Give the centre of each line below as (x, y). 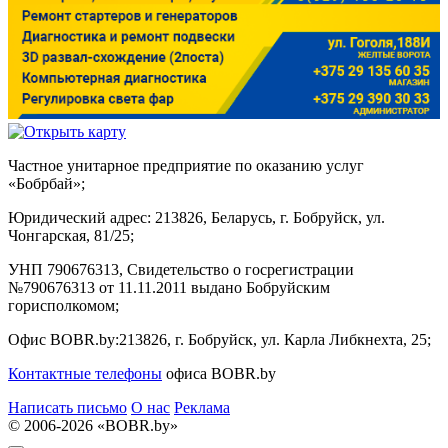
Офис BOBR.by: (63, 340)
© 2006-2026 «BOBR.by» (93, 426)
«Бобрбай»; (46, 184)
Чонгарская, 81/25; (71, 236)
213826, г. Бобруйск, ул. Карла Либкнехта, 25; (275, 340)
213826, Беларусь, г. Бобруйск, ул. (268, 218)
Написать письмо (67, 408)
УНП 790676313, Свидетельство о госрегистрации (181, 270)
